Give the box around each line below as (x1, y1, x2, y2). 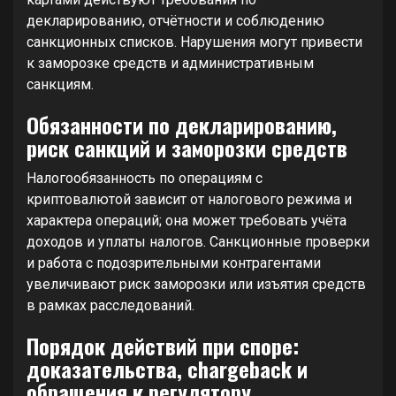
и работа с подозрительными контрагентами (27, 255, 321, 271)
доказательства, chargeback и (27, 353, 308, 385)
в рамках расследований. (27, 297, 194, 314)
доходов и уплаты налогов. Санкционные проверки (27, 233, 369, 250)
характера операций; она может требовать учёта (27, 212, 346, 229)
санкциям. (27, 76, 94, 93)
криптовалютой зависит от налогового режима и (27, 191, 352, 208)
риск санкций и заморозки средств (27, 132, 347, 164)
